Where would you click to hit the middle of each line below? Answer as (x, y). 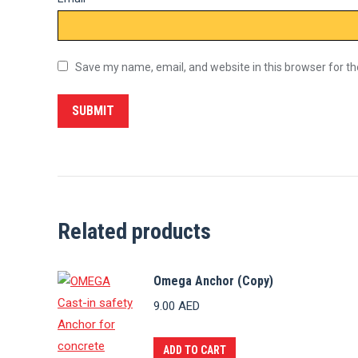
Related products (134, 231)
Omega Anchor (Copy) (213, 281)
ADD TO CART (195, 350)
